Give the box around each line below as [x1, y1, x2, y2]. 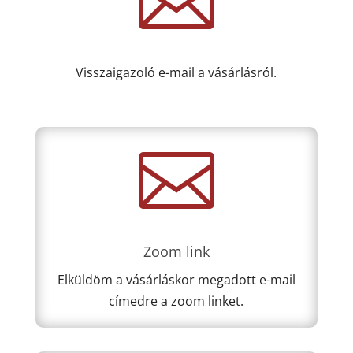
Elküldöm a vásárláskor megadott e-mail [57, 271, 295, 289]
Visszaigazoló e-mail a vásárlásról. [76, 64, 277, 82]
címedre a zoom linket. [109, 292, 244, 310]
